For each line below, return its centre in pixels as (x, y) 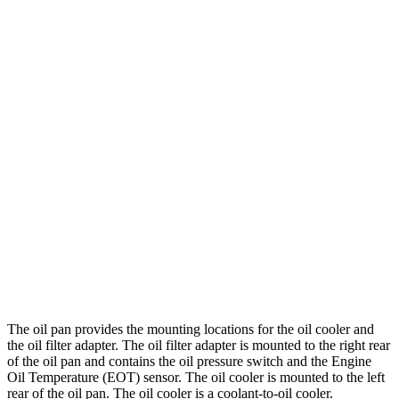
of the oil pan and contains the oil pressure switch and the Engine (189, 362)
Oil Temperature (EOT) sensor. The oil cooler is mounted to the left (196, 378)
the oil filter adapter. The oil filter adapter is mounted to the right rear (199, 346)
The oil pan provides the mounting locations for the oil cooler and (191, 330)
